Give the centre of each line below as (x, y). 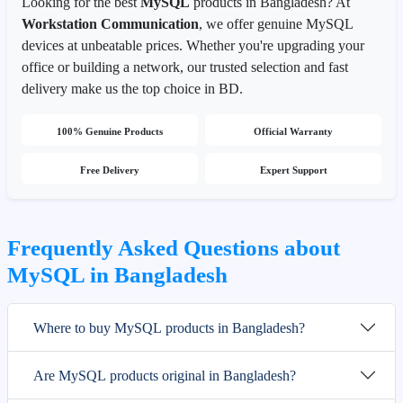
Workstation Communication (110, 24)
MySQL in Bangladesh (117, 275)
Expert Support (293, 170)
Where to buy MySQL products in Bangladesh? (169, 327)
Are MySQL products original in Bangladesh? (165, 375)
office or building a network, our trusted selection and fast (185, 67)
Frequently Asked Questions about (174, 248)
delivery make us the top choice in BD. (132, 89)
